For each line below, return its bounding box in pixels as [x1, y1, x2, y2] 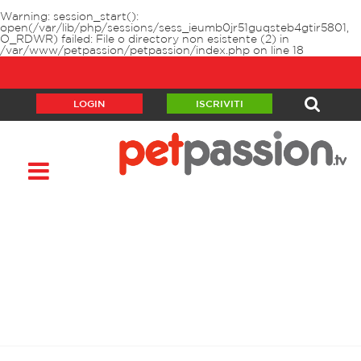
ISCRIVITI [195, 100, 243, 109]
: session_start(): [48, 12, 139, 22]
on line [250, 46, 293, 56]
